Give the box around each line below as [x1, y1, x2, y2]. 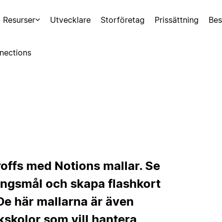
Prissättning [155, 15, 199, 25]
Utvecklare [50, 15, 91, 25]
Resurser [2, 15, 35, 25]
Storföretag [101, 15, 145, 25]
